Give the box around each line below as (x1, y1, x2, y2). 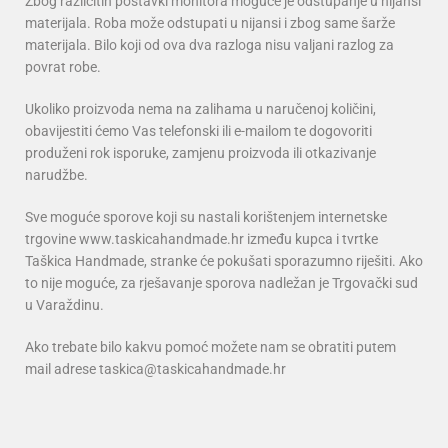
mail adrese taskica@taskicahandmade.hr (25, 361, 286, 378)
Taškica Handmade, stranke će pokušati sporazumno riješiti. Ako (25, 253, 423, 270)
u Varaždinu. (25, 297, 104, 314)
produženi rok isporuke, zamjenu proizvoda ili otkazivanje (25, 145, 376, 162)
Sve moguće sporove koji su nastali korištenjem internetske (25, 209, 387, 226)
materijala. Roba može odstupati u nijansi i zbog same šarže (25, 15, 395, 32)
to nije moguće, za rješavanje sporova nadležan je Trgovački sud (25, 275, 418, 292)
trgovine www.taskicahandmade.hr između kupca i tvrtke (25, 231, 378, 248)
